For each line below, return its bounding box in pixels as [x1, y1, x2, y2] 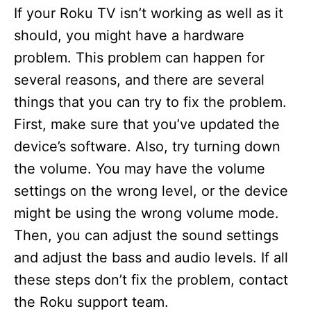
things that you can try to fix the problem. [14, 94, 287, 110]
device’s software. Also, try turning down [14, 138, 280, 155]
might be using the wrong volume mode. [14, 205, 279, 221]
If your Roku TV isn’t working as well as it [14, 5, 283, 22]
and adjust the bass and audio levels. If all [14, 249, 288, 266]
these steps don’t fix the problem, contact [14, 271, 288, 288]
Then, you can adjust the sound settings [14, 227, 278, 244]
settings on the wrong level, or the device [14, 183, 288, 199]
